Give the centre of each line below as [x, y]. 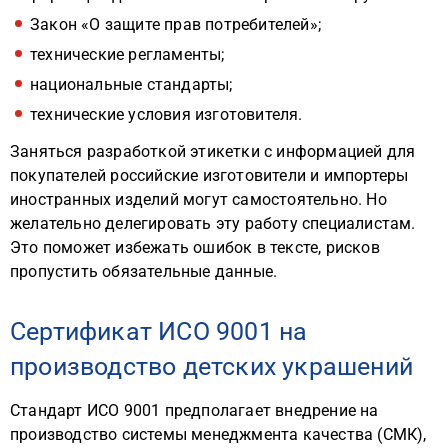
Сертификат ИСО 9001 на [159, 331]
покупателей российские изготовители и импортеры [209, 175]
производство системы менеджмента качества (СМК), [218, 434]
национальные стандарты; [131, 84]
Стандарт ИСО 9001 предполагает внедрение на [194, 410]
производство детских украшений [212, 366]
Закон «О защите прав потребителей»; [175, 24]
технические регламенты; [127, 54]
